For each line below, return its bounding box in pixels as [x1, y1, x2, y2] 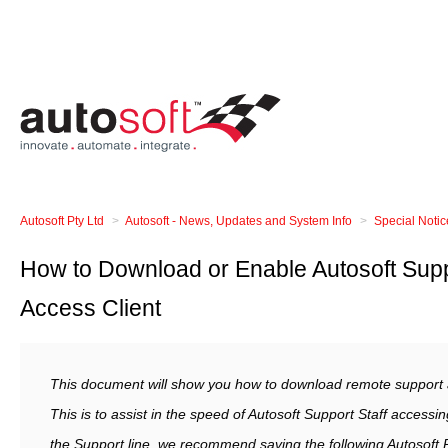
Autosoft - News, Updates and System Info [125, 214, 352, 228]
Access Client [20, 295, 161, 321]
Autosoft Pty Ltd [20, 214, 104, 228]
